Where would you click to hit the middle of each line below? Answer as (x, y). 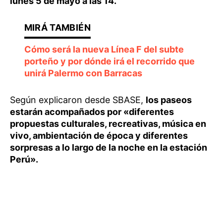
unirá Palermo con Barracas (83, 73)
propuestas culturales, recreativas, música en (108, 124)
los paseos (169, 100)
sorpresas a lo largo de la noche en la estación (109, 147)
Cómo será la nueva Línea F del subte (104, 49)
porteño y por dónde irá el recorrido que (109, 61)
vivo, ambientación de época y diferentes (99, 136)
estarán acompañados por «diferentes (92, 112)
